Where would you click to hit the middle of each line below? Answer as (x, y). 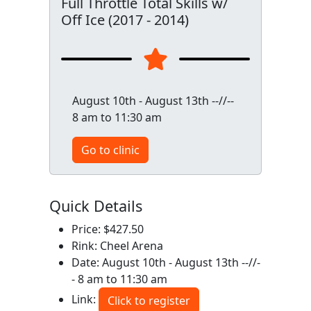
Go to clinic (110, 150)
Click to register (149, 301)
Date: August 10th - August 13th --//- (166, 262)
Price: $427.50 (107, 229)
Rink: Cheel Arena (117, 246)
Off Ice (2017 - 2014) (125, 20)
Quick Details (95, 206)
